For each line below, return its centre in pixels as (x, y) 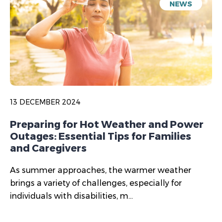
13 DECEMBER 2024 (45, 102)
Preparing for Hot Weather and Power (107, 124)
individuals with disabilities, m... (71, 196)
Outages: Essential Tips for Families (101, 136)
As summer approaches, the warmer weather (101, 170)
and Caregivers (48, 148)
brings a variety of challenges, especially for (96, 183)
